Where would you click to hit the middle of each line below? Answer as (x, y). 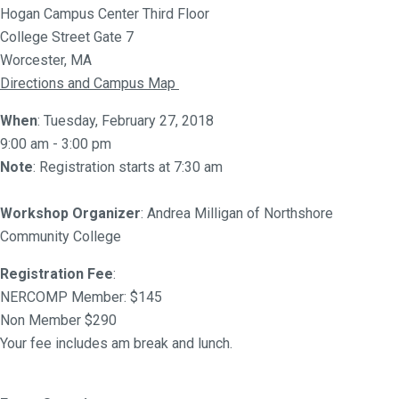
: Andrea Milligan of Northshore (237, 213)
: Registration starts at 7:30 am (128, 167)
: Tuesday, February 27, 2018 (126, 121)
